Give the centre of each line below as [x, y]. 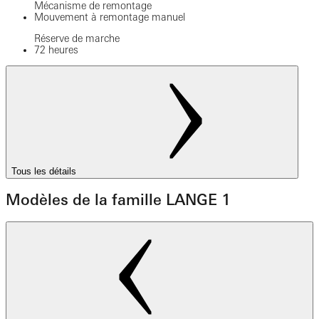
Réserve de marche [77, 38]
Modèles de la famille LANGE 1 [118, 200]
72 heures [56, 49]
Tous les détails [45, 171]
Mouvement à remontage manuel [110, 17]
